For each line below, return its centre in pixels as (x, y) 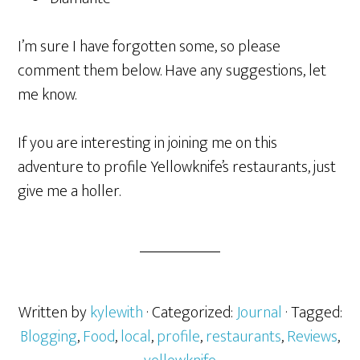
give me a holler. (70, 191)
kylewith (116, 313)
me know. (47, 95)
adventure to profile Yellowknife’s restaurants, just (177, 167)
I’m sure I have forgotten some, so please (149, 47)
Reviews (312, 337)
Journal (259, 313)
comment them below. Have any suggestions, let (172, 71)
